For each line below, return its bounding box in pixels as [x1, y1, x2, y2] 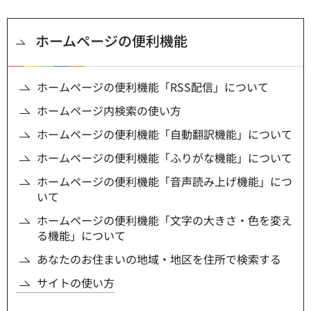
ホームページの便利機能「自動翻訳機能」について [37, 125, 292, 142]
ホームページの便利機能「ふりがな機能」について [37, 149, 292, 166]
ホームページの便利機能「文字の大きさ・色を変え [37, 211, 292, 228]
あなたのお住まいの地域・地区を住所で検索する [37, 250, 281, 267]
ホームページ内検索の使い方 [37, 101, 181, 119]
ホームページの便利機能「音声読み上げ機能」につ [37, 172, 292, 190]
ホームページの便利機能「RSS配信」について [37, 78, 269, 95]
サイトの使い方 [37, 274, 115, 291]
